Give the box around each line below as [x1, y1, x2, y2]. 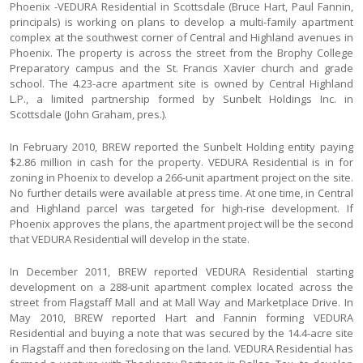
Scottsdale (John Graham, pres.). [10, 106, 168, 122]
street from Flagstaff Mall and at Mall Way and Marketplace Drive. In [10, 294, 353, 310]
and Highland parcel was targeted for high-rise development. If [10, 200, 353, 216]
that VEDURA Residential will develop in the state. [10, 231, 250, 246]
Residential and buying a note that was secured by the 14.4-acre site [10, 325, 353, 340]
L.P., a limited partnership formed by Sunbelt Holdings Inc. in [10, 91, 353, 106]
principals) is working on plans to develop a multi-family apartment [10, 14, 353, 29]
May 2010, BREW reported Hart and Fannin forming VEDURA [10, 310, 353, 325]
